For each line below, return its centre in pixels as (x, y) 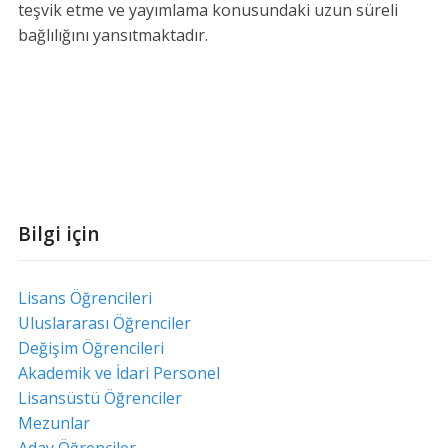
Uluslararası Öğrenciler (104, 323)
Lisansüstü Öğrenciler (99, 398)
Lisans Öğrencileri (84, 298)
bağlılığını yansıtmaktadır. (112, 35)
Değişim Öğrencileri (90, 348)
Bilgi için (58, 234)
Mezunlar (53, 423)
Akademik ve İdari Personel (118, 373)
